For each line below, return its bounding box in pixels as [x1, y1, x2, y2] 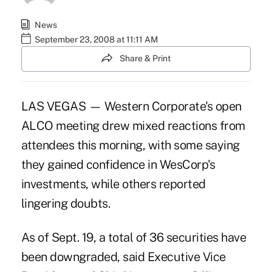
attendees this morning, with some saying [21, 137, 240, 152]
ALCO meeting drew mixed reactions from [21, 118, 245, 133]
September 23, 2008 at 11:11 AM [34, 35, 158, 45]
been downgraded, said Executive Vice [21, 249, 226, 264]
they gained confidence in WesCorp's [21, 157, 216, 172]
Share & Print [120, 53, 171, 64]
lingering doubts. [21, 195, 110, 211]
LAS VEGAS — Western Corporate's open [21, 98, 242, 114]
